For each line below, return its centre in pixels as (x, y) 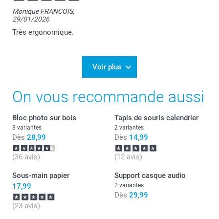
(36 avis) (26, 157)
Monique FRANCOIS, (43, 11)
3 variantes (27, 128)
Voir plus (107, 67)
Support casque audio (150, 176)
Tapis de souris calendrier (156, 118)
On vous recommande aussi (108, 97)
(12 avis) (128, 157)
